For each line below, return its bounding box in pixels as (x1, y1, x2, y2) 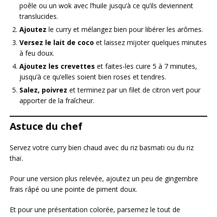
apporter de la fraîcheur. (19, 96, 94, 106)
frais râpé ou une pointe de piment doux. (10, 185, 137, 194)
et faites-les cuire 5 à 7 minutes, (95, 62, 197, 71)
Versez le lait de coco (19, 38, 94, 47)
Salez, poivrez (19, 85, 67, 95)
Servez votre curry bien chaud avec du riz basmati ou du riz (10, 143, 194, 153)
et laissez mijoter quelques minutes (94, 38, 207, 47)
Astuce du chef (10, 120, 82, 133)
